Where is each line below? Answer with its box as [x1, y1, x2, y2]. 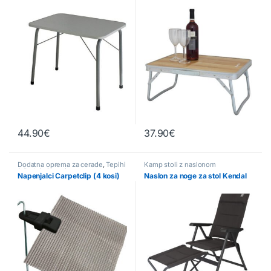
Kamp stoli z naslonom [144, 160, 217, 169]
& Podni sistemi [18, 166, 67, 175]
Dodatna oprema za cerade [18, 160, 103, 169]
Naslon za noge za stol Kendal [144, 171, 247, 180]
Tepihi [106, 160, 126, 169]
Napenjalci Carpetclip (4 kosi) [18, 171, 120, 180]
